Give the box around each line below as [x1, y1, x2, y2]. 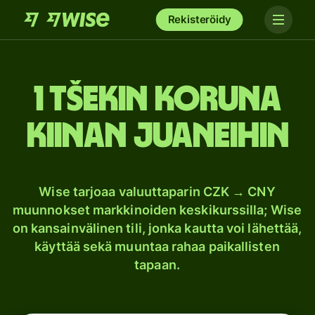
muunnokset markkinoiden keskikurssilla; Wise [13, 202, 302, 217]
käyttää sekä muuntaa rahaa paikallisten [34, 239, 280, 254]
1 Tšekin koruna [34, 82, 281, 117]
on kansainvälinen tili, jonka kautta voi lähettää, [12, 221, 302, 236]
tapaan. [134, 257, 180, 272]
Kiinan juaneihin [26, 119, 289, 154]
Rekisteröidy [167, 13, 231, 26]
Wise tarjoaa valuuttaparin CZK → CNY [39, 184, 276, 199]
